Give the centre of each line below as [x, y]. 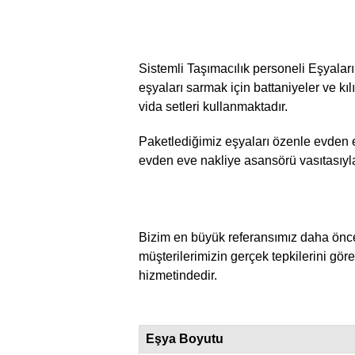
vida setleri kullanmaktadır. [213, 106]
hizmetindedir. [178, 275]
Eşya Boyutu [185, 338]
